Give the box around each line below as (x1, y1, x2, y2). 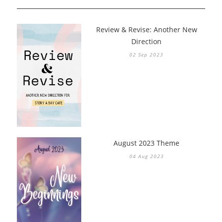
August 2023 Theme (113, 138, 180, 148)
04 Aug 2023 (129, 152, 164, 160)
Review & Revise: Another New (96, 25, 197, 35)
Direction (131, 37, 162, 47)
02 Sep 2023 (129, 51, 164, 58)
